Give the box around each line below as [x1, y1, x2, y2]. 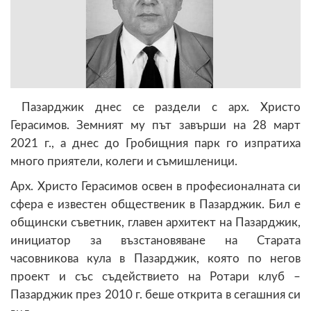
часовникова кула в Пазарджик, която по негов [10, 252, 301, 264]
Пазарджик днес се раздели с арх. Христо [10, 101, 301, 113]
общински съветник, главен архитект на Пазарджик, [10, 216, 301, 228]
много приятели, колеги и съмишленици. [10, 155, 237, 167]
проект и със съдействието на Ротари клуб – [10, 270, 301, 283]
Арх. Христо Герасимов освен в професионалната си [10, 180, 301, 192]
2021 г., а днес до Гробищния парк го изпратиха [10, 137, 301, 149]
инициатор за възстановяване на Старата [10, 234, 301, 246]
